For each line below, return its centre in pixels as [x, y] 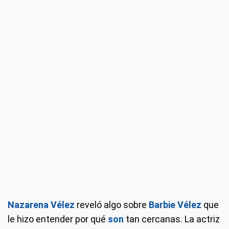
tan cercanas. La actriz [172, 219]
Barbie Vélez [175, 205]
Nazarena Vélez [41, 205]
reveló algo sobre [111, 205]
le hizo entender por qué [58, 219]
